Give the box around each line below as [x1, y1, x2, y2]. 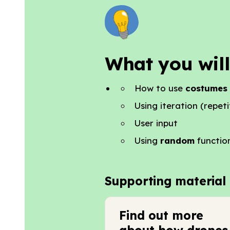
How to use [134, 82, 185, 93]
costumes [185, 82, 227, 93]
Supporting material [105, 173, 226, 188]
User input [134, 117, 178, 128]
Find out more [119, 207, 204, 223]
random [157, 135, 195, 146]
